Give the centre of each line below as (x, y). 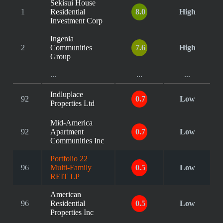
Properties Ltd (72, 103)
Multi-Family (71, 167)
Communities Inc (77, 141)
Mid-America (71, 123)
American (66, 194)
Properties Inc (72, 212)
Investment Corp (76, 21)
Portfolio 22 (69, 159)
